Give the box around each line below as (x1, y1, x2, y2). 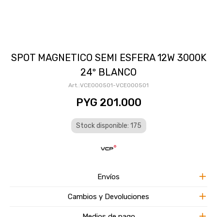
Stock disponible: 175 (76, 121, 141, 130)
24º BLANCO (80, 66, 137, 78)
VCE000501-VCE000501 (80, 81, 149, 89)
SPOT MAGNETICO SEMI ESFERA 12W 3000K (11, 51, 206, 63)
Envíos (97, 172, 120, 181)
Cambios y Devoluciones (68, 192, 149, 201)
